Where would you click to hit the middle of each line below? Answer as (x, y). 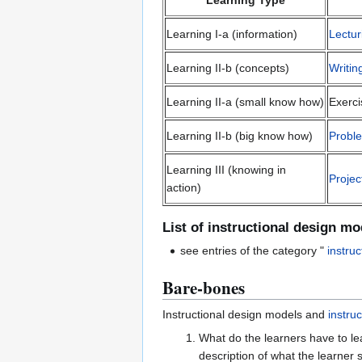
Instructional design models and (245, 314)
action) (184, 188)
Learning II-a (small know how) (245, 102)
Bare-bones (204, 287)
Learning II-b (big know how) (240, 136)
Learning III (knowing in (226, 170)
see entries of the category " (253, 250)
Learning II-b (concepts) (228, 68)
